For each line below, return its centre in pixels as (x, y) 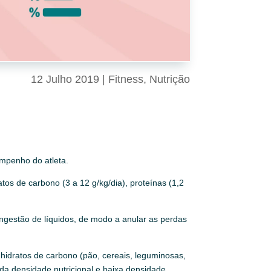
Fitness (126, 79)
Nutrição (169, 79)
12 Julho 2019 (65, 79)
